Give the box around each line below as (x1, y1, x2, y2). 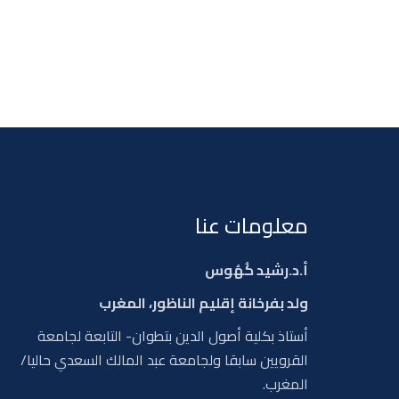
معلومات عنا (195, 205, 308, 246)
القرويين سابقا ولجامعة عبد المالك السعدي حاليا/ (20, 346, 308, 373)
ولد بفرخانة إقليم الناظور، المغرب (99, 289, 308, 316)
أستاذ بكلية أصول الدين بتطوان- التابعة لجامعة (37, 322, 308, 349)
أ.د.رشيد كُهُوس (205, 256, 308, 283)
